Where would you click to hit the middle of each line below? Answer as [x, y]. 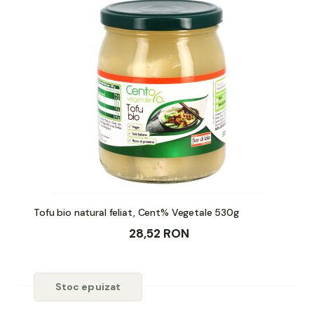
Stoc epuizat [88, 286]
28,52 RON [159, 233]
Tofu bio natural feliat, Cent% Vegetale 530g [136, 212]
